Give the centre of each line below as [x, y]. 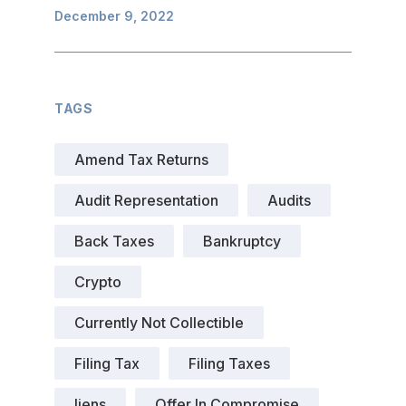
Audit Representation [146, 201]
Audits [289, 201]
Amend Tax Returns [141, 160]
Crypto [98, 282]
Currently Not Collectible [159, 323]
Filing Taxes [229, 364]
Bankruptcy [242, 242]
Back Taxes [114, 242]
